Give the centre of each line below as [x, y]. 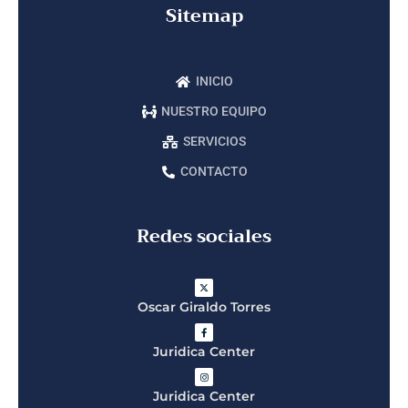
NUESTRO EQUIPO [214, 112]
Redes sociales [204, 237]
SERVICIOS [214, 142]
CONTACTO [214, 172]
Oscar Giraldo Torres [204, 307]
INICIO [214, 82]
